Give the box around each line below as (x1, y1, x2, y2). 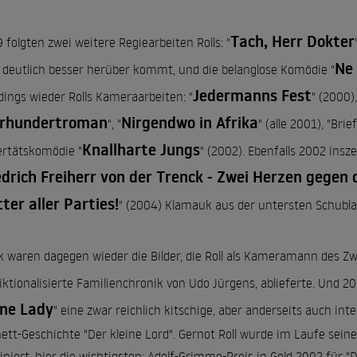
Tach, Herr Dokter (230, 30, 355, 53)
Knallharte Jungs (82, 139, 200, 161)
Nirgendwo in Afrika (121, 112, 258, 134)
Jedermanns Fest (193, 84, 312, 107)
